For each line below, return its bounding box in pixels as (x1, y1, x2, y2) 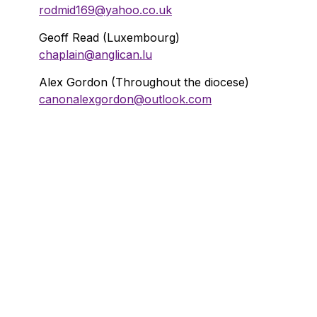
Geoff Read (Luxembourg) (39, 30, 180, 45)
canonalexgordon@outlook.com (39, 92, 212, 106)
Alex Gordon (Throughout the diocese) (39, 75, 249, 89)
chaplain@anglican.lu (39, 47, 152, 62)
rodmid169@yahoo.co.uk (39, 3, 172, 17)
